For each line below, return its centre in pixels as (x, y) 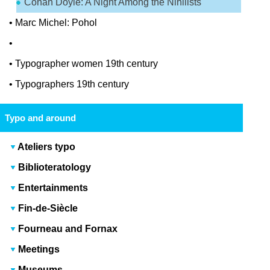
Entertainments (52, 188)
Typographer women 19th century (87, 64)
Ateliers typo (47, 147)
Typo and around (40, 118)
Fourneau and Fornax (67, 229)
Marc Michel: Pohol (56, 23)
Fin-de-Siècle (47, 209)
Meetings (38, 250)
